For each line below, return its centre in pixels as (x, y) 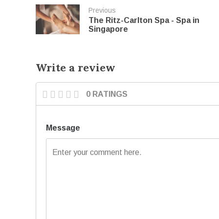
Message (63, 128)
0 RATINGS (107, 94)
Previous (102, 10)
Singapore (109, 29)
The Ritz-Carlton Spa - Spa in (144, 20)
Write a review (76, 68)
